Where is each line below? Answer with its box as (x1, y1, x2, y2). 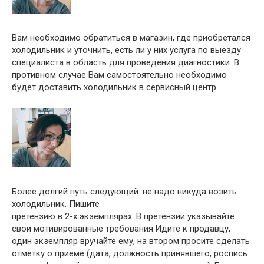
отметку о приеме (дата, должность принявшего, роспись (12, 248, 247, 259)
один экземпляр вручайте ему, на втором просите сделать (12, 236, 250, 246)
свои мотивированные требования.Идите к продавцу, (12, 223, 230, 234)
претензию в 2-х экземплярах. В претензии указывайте (12, 211, 235, 222)
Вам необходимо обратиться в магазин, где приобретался (12, 32, 250, 43)
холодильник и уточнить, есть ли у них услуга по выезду (12, 45, 241, 55)
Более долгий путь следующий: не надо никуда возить (12, 186, 237, 197)
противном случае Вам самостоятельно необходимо (12, 70, 227, 80)
